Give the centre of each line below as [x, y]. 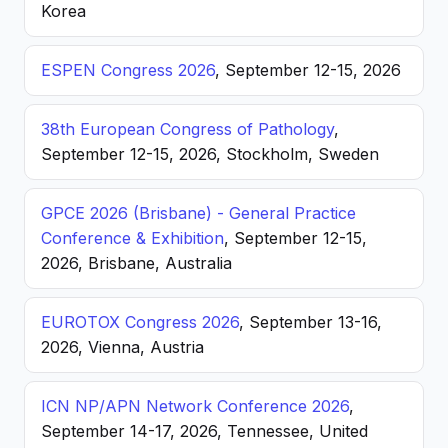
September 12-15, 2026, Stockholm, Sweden [210, 154]
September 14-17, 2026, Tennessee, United [204, 431]
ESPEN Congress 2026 [128, 70]
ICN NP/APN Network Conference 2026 [195, 406]
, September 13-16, [310, 322]
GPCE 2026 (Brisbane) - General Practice [198, 213]
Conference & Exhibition [132, 238]
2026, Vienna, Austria [122, 347]
